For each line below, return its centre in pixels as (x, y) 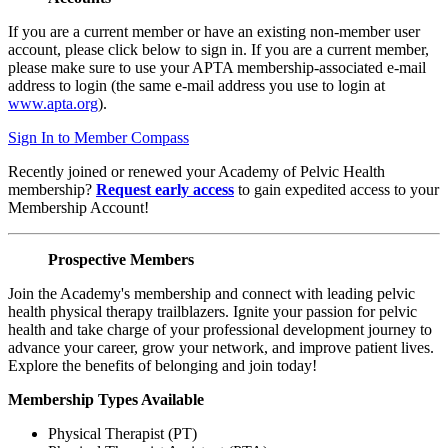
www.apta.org (53, 104)
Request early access (165, 190)
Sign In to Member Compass (98, 138)
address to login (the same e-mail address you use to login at (196, 86)
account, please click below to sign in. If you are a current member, (218, 50)
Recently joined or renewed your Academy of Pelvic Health (196, 172)
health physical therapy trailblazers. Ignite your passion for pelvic (212, 312)
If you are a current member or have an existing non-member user (214, 32)
